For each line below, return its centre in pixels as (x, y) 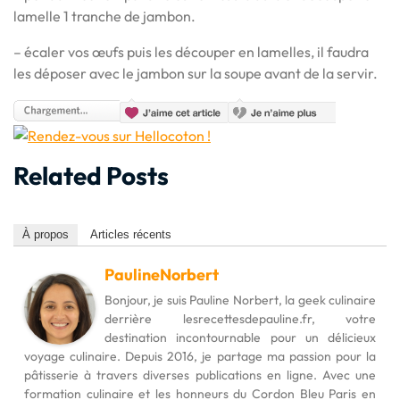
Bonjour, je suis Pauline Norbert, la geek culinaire (240, 300)
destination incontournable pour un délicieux (240, 338)
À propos (46, 235)
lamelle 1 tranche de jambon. (104, 16)
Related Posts (91, 176)
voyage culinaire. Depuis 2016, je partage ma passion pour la (200, 357)
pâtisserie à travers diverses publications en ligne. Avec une (200, 375)
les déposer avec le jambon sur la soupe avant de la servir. (196, 73)
